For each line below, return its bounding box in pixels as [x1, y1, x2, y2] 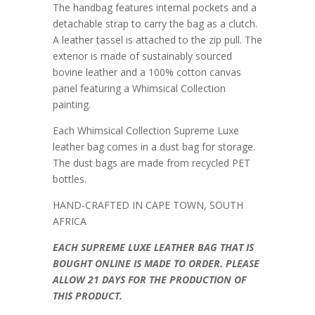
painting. [52, 97, 91, 111]
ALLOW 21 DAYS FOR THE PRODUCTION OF [52, 272, 246, 286]
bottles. [52, 172, 86, 186]
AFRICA [52, 214, 86, 228]
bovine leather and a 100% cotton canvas [52, 65, 241, 79]
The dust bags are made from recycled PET [52, 155, 250, 169]
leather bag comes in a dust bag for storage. [52, 139, 255, 153]
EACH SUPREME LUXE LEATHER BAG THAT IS [52, 240, 254, 254]
